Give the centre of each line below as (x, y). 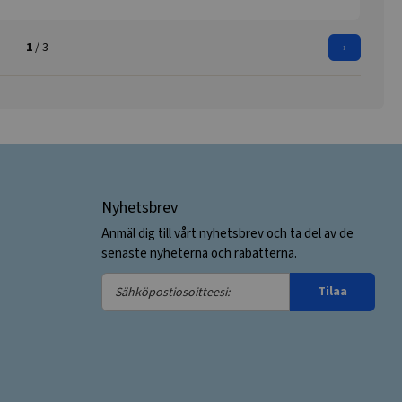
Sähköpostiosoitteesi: (170, 284)
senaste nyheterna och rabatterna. (199, 253)
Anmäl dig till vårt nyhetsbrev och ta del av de (227, 234)
